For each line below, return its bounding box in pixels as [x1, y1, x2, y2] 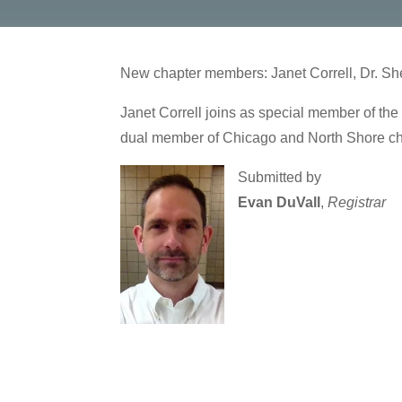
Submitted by [238, 169, 322, 185]
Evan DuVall [238, 194, 321, 210]
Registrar [328, 194, 387, 210]
